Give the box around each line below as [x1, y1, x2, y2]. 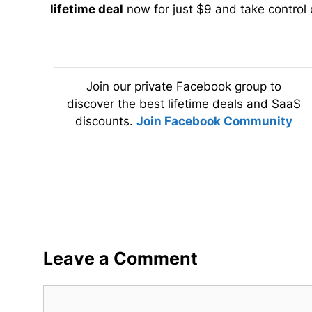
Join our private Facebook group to [86, 79, 281, 93]
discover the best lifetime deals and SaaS [66, 96, 301, 111]
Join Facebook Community [136, 114, 292, 128]
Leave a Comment [43, 247, 198, 269]
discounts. [75, 114, 136, 128]
